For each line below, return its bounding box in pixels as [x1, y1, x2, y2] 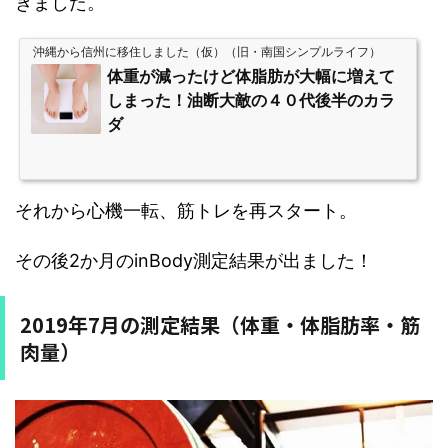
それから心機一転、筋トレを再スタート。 [15, 200, 357, 221]
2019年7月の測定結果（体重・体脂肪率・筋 [20, 310, 420, 339]
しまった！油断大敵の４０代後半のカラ [107, 90, 395, 110]
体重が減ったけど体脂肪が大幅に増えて [107, 66, 395, 86]
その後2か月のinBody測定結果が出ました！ [15, 250, 373, 271]
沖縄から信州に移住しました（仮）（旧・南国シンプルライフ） [33, 44, 381, 59]
